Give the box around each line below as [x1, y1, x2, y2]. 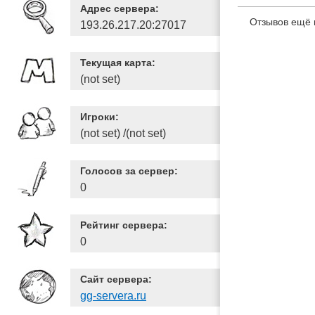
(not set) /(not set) [80, 127, 166, 139]
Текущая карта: [80, 57, 155, 68]
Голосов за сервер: [80, 165, 178, 176]
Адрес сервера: [80, 3, 159, 14]
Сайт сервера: [80, 274, 152, 285]
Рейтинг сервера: [80, 219, 167, 231]
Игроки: [80, 111, 119, 122]
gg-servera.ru [80, 290, 146, 302]
